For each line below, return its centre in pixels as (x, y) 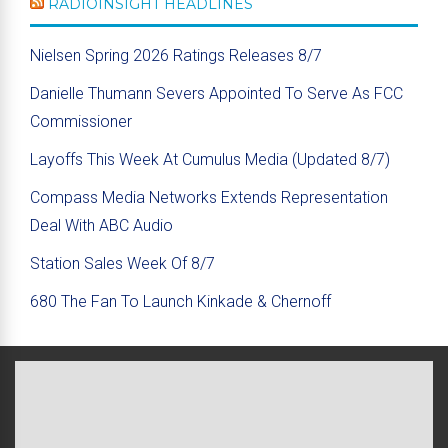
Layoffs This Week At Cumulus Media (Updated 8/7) (210, 159)
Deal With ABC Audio (101, 225)
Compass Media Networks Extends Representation (209, 197)
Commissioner (81, 121)
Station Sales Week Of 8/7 (122, 263)
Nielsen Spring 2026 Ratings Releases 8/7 (176, 55)
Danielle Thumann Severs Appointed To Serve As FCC (216, 93)
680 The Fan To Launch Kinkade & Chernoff (180, 301)
